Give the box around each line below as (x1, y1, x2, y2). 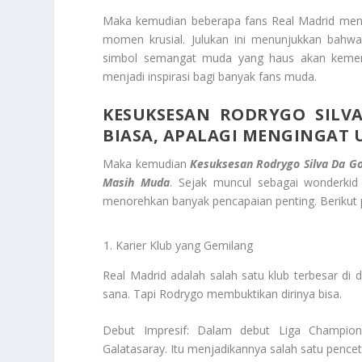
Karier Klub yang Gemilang (116, 237, 254, 253)
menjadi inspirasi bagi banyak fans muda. (103, 69, 318, 85)
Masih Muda (103, 174, 170, 190)
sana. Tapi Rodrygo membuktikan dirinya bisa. (103, 285, 343, 301)
